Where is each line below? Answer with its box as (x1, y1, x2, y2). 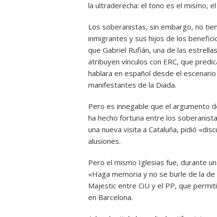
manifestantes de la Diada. (88, 80, 176, 90)
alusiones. (88, 136, 121, 146)
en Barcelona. (88, 192, 133, 202)
